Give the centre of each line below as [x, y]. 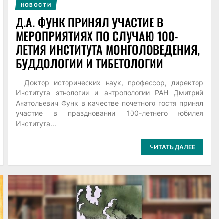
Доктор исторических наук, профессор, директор [109, 83]
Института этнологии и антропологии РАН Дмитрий [109, 93]
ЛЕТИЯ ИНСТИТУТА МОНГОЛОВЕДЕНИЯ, [108, 50]
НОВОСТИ [36, 5]
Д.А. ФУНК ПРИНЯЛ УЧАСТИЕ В [89, 22]
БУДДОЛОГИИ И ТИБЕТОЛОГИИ [89, 63]
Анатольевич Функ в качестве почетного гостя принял [109, 103]
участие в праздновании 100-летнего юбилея [109, 113]
